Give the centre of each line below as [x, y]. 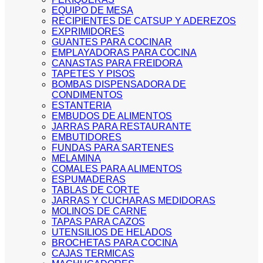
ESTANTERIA [82, 105]
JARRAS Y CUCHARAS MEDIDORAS [134, 200]
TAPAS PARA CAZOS [98, 222]
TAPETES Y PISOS [93, 74]
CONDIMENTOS [87, 95]
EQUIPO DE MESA [92, 10]
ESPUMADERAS [89, 179]
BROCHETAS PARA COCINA [115, 243]
